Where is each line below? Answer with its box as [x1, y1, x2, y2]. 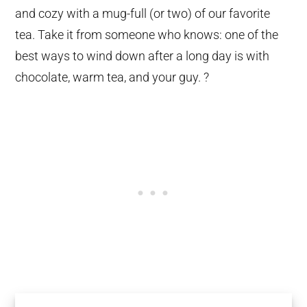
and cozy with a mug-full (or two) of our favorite [15, 6, 271, 21]
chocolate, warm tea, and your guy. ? [15, 70, 210, 85]
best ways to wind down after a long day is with [15, 49, 270, 64]
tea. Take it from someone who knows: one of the [15, 27, 279, 42]
